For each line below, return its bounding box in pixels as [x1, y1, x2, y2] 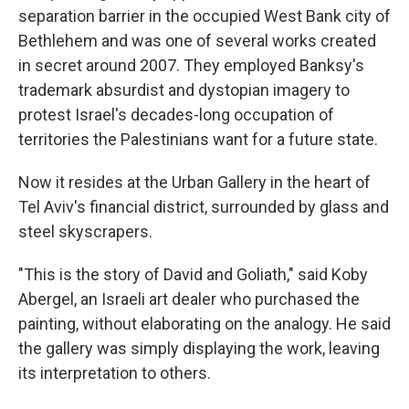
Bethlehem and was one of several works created [18, 31, 376, 51]
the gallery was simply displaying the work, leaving [18, 339, 380, 359]
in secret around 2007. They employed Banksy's [18, 56, 364, 76]
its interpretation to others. [18, 363, 211, 383]
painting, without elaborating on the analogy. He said [18, 314, 391, 334]
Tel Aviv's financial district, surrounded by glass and [18, 197, 389, 217]
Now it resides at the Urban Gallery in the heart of [18, 173, 371, 193]
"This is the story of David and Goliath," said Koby [18, 265, 368, 285]
